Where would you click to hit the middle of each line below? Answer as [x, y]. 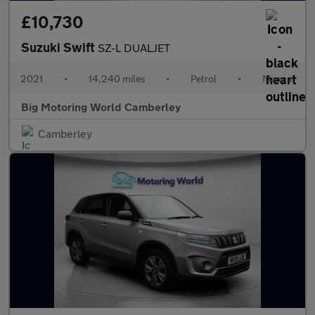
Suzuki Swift [59, 47]
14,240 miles [117, 78]
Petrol [204, 78]
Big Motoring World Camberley [101, 107]
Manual [278, 78]
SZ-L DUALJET [134, 47]
